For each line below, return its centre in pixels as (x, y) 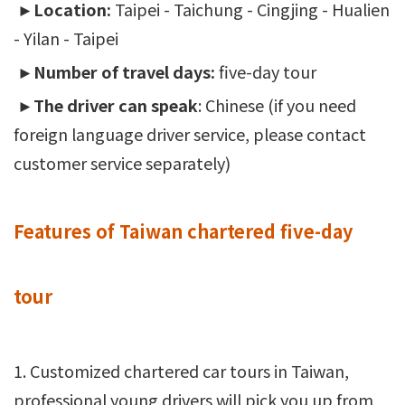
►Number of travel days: (114, 71)
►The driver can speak (106, 104)
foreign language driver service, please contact (190, 133)
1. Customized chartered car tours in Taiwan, (181, 370)
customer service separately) (122, 162)
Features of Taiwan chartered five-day (183, 231)
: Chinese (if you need (277, 104)
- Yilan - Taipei (66, 38)
